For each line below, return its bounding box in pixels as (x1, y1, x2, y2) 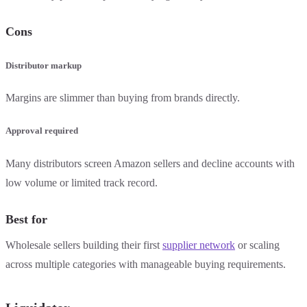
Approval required (5, 125, 78, 136)
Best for (5, 212, 47, 226)
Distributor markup (5, 60, 82, 71)
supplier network (162, 238, 235, 251)
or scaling (235, 238, 280, 251)
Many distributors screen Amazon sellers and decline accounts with (5, 157, 295, 169)
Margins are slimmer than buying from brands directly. (5, 92, 240, 104)
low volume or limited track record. (5, 176, 158, 188)
